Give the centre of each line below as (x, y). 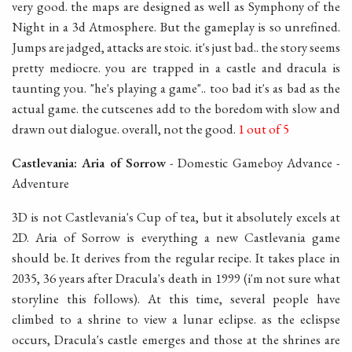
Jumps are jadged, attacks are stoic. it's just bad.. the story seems (176, 48)
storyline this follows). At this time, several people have (176, 298)
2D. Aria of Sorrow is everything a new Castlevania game (176, 237)
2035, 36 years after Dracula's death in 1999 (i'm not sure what (176, 278)
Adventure (40, 183)
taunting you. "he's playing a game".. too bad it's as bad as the (176, 88)
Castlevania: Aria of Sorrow (89, 162)
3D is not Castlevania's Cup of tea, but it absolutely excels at (176, 216)
